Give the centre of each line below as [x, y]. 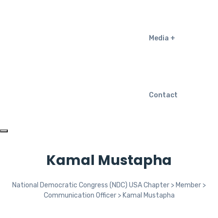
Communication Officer [80, 195]
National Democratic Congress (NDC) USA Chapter [91, 185]
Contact [163, 95]
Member [188, 185]
